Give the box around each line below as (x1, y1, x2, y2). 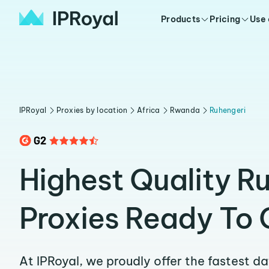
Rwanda (169, 106, 201, 115)
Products (161, 14, 201, 25)
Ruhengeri (210, 106, 246, 115)
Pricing (210, 14, 241, 25)
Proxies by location (56, 106, 128, 115)
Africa (137, 106, 160, 115)
